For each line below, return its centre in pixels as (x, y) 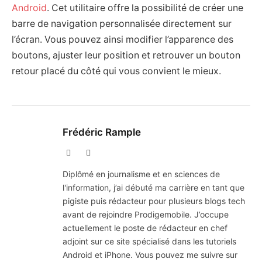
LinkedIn (105, 153)
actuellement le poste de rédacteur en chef (145, 228)
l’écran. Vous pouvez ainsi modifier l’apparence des (123, 40)
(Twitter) (85, 164)
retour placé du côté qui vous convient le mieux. (116, 71)
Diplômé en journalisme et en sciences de (141, 174)
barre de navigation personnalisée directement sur (122, 24)
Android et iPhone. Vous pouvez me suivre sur (150, 255)
